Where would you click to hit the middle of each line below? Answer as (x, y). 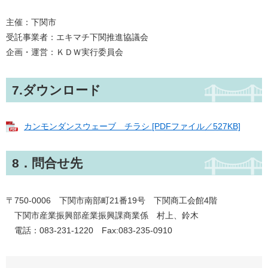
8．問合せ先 (47, 163)
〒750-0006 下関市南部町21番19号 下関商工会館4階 (112, 201)
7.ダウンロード (57, 90)
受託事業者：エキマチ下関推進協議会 (77, 37)
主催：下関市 (31, 22)
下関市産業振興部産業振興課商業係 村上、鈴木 (102, 216)
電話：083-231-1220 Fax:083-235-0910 (89, 231)
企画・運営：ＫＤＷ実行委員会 (65, 52)
